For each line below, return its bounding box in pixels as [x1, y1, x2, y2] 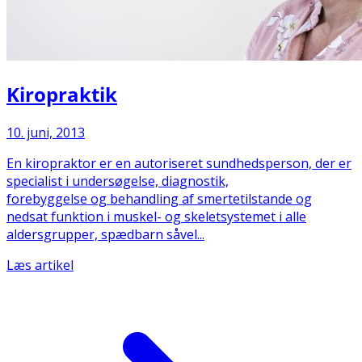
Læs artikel [6, 256, 74, 275]
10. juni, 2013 [6, 124, 85, 142]
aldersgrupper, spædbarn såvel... [6, 225, 204, 244]
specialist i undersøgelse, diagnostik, [6, 172, 229, 191]
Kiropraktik [6, 81, 117, 108]
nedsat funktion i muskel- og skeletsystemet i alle [6, 208, 306, 226]
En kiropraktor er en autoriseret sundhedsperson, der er [6, 154, 351, 173]
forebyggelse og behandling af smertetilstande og [6, 190, 312, 208]
